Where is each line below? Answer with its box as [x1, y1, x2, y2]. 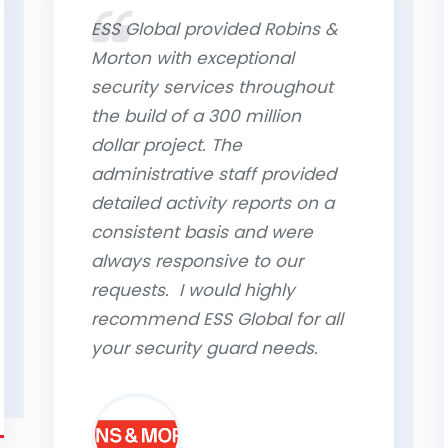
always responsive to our [91, 249, 303, 273]
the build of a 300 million [91, 104, 301, 128]
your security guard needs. [91, 336, 318, 360]
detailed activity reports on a [91, 191, 334, 215]
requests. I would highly [91, 278, 295, 302]
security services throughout [91, 75, 333, 99]
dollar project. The [91, 133, 242, 157]
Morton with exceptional [91, 46, 294, 70]
